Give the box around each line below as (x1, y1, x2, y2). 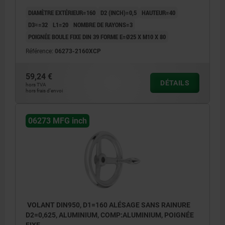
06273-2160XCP (55, 48, 101, 55)
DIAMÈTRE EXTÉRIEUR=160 (28, 8, 95, 18)
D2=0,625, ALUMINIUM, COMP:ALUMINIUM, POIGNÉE (26, 211, 194, 219)
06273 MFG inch (28, 116, 87, 126)
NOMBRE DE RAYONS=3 (73, 20, 133, 30)
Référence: (26, 48, 55, 55)
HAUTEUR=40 (142, 8, 175, 18)
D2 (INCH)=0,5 (100, 8, 137, 18)
